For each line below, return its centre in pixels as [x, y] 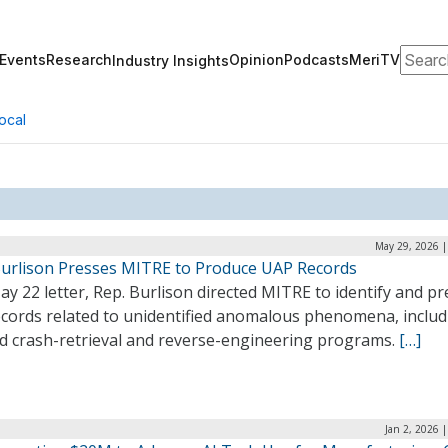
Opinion [256, 59]
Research [79, 59]
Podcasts [316, 59]
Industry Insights [170, 60]
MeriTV [374, 59]
